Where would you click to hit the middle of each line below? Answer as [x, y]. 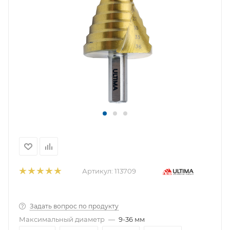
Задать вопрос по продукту [74, 206]
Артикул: [98, 171]
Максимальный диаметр [62, 219]
